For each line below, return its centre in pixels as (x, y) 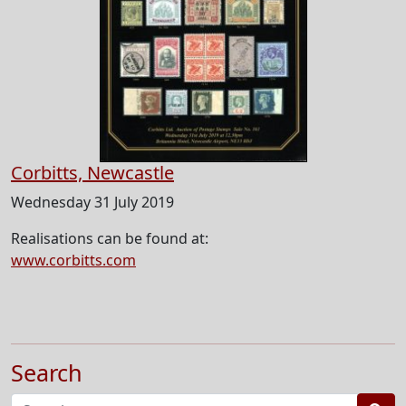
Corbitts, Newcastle (92, 173)
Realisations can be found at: (110, 239)
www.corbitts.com (73, 261)
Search (47, 373)
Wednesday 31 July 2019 (92, 203)
